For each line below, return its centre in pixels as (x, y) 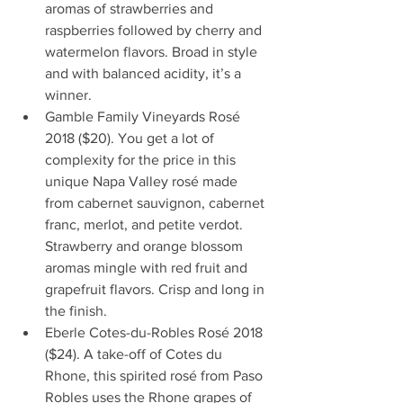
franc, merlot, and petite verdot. (148, 224)
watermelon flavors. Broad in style (153, 51)
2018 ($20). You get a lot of (131, 138)
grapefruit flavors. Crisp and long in (157, 289)
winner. (72, 94)
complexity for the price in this (142, 159)
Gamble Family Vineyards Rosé (144, 116)
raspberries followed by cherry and (155, 30)
